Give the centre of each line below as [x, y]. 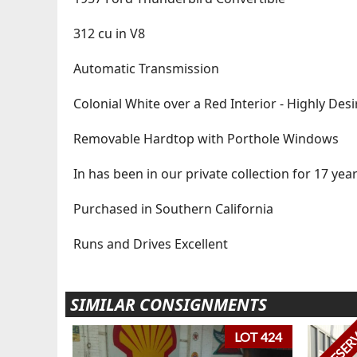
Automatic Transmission [146, 69]
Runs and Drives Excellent [150, 244]
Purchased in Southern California [173, 209]
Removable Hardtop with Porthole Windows [206, 139]
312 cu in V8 [109, 34]
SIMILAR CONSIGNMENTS [168, 305]
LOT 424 [259, 336]
